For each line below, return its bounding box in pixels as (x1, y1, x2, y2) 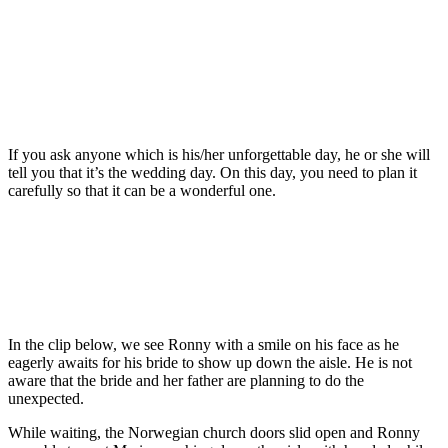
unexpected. (8, 389, 84, 407)
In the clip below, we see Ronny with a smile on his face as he (8, 335, 399, 353)
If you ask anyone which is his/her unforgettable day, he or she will (8, 145, 430, 163)
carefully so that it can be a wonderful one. (8, 181, 276, 199)
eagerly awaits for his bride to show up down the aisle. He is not (8, 353, 412, 371)
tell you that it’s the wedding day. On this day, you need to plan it (8, 163, 417, 181)
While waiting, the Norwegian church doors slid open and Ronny (8, 423, 420, 441)
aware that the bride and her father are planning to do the (8, 371, 364, 389)
